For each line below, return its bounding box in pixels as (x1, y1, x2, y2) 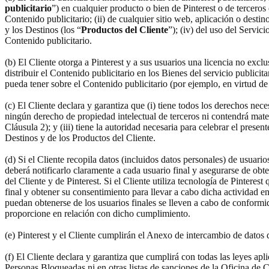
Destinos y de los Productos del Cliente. (5, 132, 156, 143)
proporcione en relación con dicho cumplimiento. (5, 208, 193, 219)
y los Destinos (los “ (5, 24, 81, 35)
